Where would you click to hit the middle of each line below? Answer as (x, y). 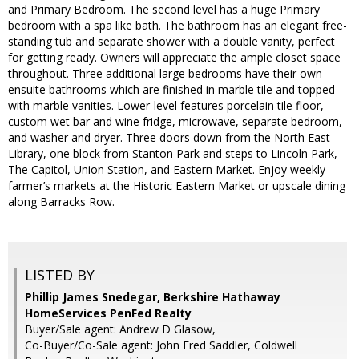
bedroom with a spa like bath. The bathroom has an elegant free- (177, 26)
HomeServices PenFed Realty (108, 313)
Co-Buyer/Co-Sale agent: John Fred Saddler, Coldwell (161, 345)
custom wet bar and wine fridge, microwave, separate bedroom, (175, 122)
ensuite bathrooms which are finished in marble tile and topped (171, 90)
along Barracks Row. (61, 202)
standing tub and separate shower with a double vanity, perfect (171, 42)
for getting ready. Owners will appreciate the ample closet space (174, 58)
